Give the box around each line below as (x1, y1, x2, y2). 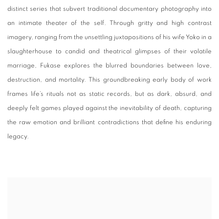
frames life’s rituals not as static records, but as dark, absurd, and (7, 90, 212, 97)
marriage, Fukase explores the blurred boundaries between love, (7, 62, 212, 69)
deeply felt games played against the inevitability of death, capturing (7, 104, 212, 111)
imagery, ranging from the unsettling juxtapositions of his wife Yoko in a (7, 33, 212, 41)
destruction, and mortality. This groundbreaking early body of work (7, 76, 212, 83)
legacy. (7, 132, 29, 140)
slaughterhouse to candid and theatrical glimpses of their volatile (7, 47, 212, 55)
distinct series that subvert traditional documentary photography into (7, 5, 212, 12)
